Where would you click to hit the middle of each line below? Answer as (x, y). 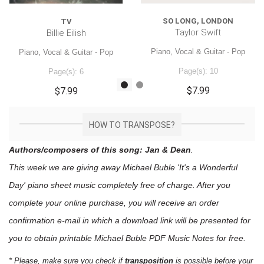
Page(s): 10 (198, 71)
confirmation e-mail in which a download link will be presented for (130, 220)
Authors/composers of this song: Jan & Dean (100, 149)
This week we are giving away (66, 167)
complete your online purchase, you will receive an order (114, 202)
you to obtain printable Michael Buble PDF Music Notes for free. (127, 238)
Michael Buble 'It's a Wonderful (180, 167)
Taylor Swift (198, 32)
